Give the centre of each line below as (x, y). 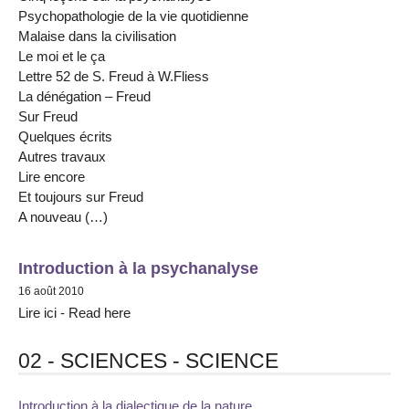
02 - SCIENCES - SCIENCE (148, 361)
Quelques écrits (65, 137)
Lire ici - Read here (74, 312)
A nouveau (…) (63, 217)
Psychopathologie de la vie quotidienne (133, 16)
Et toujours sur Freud (81, 197)
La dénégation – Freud (84, 97)
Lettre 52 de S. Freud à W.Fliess (114, 77)
